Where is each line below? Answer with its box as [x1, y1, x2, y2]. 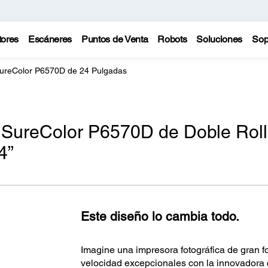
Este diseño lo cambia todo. [80, 209, 239, 224]
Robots [157, 33, 187, 45]
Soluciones [196, 33, 243, 45]
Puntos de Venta [81, 33, 148, 45]
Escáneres [28, 33, 72, 45]
